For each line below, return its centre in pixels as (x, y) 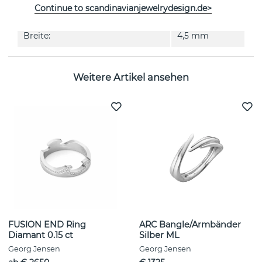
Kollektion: (45, 13)
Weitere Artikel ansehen (131, 77)
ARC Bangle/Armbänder (190, 225)
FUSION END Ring (47, 225)
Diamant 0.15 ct (41, 235)
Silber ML (159, 235)
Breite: (37, 36)
